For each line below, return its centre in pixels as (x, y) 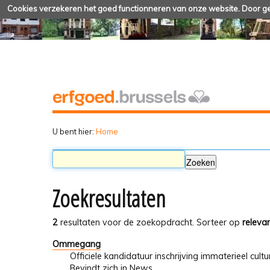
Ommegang (77, 244)
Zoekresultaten (109, 199)
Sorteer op (218, 223)
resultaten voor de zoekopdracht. (126, 223)
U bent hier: (73, 131)
